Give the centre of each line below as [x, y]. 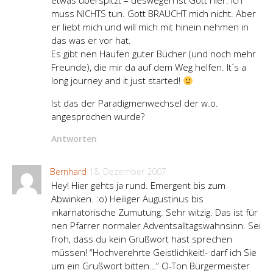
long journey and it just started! [117, 81]
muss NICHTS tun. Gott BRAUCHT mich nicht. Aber [154, 14]
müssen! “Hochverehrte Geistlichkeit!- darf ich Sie [154, 253]
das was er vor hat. [91, 41]
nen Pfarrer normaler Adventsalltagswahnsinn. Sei [156, 226]
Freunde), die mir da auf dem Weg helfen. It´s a [149, 67]
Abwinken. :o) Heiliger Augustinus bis [127, 199]
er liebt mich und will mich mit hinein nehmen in [150, 27]
